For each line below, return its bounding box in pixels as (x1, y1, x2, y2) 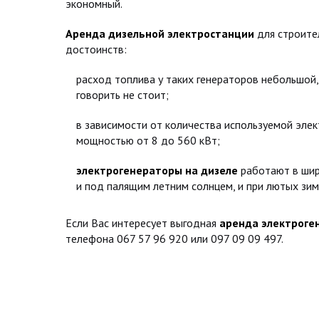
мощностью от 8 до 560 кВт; (76, 133, 220, 147)
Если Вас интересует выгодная (66, 216, 219, 230)
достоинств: (66, 42, 127, 56)
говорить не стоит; (76, 88, 169, 102)
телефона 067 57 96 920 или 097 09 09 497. (66, 231, 283, 246)
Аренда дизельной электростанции (66, 26, 254, 41)
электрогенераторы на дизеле (76, 163, 238, 177)
